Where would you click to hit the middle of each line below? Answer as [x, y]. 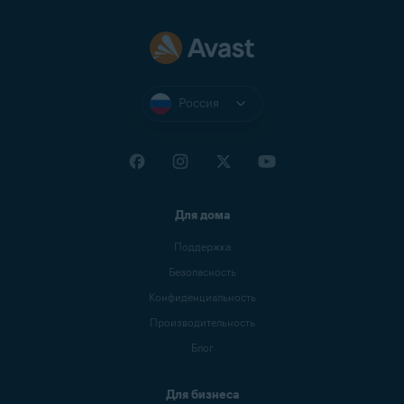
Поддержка [202, 246]
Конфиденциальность [202, 297]
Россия [198, 103]
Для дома [202, 215]
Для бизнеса [202, 394]
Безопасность [202, 271]
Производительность [202, 322]
